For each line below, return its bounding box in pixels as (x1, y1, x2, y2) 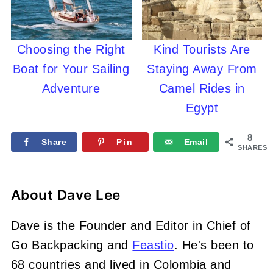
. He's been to (174, 238, 254, 252)
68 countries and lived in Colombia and (10, 258, 232, 272)
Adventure (41, 82, 101, 96)
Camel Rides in (158, 82, 245, 96)
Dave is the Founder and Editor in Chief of (10, 219, 251, 233)
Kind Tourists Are (154, 43, 250, 57)
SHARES (238, 144, 268, 152)
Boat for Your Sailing (12, 62, 130, 76)
